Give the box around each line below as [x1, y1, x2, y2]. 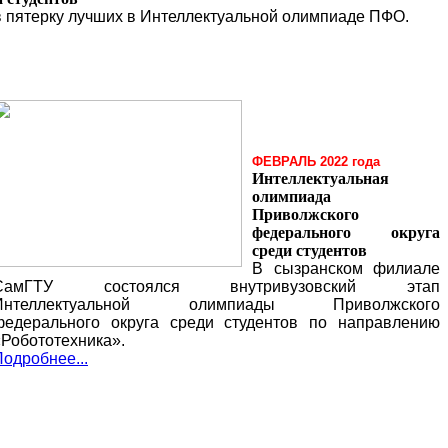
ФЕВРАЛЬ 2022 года [252, 154, 380, 169]
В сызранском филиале [252, 260, 440, 277]
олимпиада [252, 188, 331, 205]
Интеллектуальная [252, 170, 389, 187]
